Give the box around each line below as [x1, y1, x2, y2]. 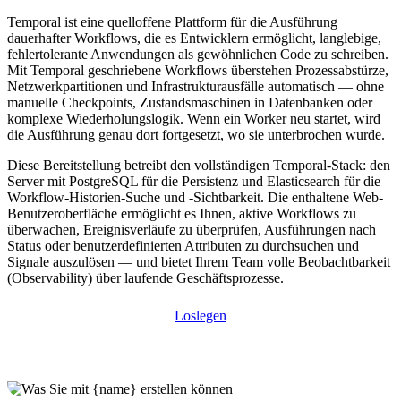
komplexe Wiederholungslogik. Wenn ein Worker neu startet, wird [7, 110, 380, 126]
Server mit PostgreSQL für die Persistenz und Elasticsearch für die [7, 173, 380, 189]
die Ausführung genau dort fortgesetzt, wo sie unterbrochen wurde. [7, 126, 385, 142]
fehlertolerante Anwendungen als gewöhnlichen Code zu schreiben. [7, 46, 388, 62]
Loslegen [175, 307, 226, 323]
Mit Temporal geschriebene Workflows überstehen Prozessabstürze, [7, 62, 388, 78]
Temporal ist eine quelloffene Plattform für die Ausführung [7, 13, 337, 30]
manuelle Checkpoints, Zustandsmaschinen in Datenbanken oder [7, 94, 372, 110]
